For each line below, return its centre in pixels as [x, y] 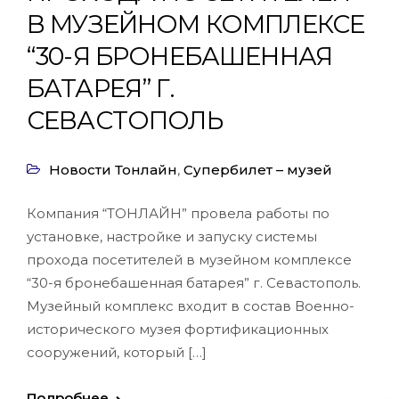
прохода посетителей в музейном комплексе [189, 260]
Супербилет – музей [258, 170]
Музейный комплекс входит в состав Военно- [191, 306]
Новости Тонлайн [113, 170]
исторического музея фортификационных [178, 329]
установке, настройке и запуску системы [172, 236]
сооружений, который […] [117, 352]
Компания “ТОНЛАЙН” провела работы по [178, 213]
